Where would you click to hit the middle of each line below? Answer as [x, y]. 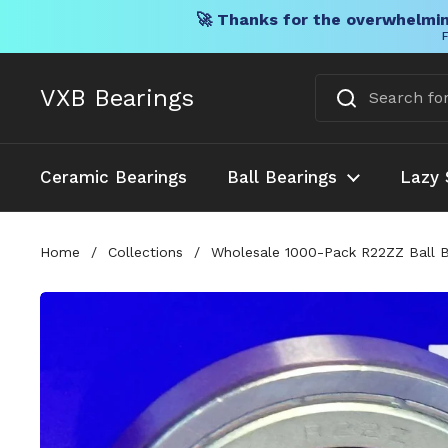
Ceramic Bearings [113, 177]
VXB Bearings [117, 98]
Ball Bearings [282, 177]
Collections [145, 251]
